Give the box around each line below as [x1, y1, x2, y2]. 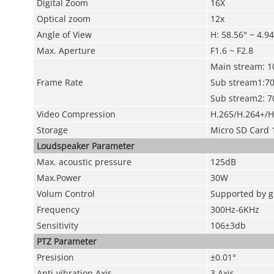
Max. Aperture [36, 45, 95, 56]
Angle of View [36, 29, 92, 40]
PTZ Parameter [36, 235, 97, 247]
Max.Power [36, 172, 81, 183]
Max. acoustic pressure [36, 156, 131, 168]
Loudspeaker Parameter [36, 140, 135, 152]
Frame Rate [36, 76, 83, 88]
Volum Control [36, 188, 95, 199]
